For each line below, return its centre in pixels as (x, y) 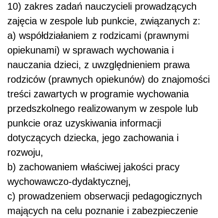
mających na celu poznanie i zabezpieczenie (103, 211)
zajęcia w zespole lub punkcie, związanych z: (104, 21)
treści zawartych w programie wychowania (98, 94)
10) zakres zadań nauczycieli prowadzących (102, 7)
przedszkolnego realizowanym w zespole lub (103, 109)
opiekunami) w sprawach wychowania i (91, 50)
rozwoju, (25, 153)
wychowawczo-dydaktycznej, (69, 182)
